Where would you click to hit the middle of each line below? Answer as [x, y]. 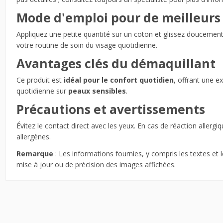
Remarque [35, 153]
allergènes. [33, 137]
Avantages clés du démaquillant [116, 64]
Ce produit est [40, 80]
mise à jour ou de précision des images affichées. [96, 164]
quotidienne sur [42, 91]
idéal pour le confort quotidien [118, 80]
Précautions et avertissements [111, 110]
